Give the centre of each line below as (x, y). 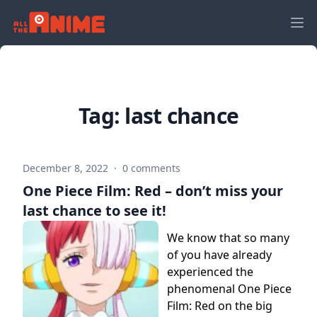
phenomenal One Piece (229, 289)
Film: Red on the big (220, 306)
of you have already (219, 255)
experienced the (210, 272)
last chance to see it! (94, 211)
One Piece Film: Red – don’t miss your (153, 191)
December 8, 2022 (67, 168)
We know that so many (228, 238)
